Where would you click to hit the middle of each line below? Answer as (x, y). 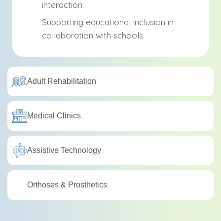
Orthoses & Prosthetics (67, 185)
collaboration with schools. (93, 35)
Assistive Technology (64, 150)
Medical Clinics (54, 116)
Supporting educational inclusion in (108, 22)
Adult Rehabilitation (62, 81)
